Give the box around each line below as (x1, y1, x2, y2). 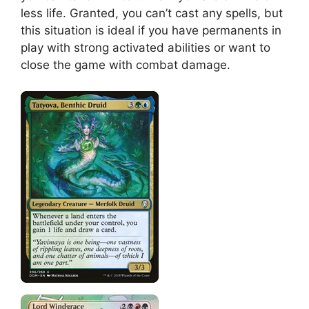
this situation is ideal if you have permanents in (21, 23, 281, 37)
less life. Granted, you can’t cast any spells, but (21, 6, 283, 20)
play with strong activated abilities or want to (21, 40, 270, 54)
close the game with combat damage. (21, 57, 230, 72)
